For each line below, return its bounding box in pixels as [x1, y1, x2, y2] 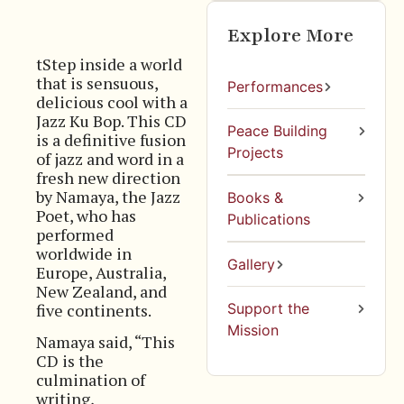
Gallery [227, 255, 276, 274]
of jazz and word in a [36, 147, 184, 170]
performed [36, 223, 114, 245]
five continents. [36, 298, 151, 321]
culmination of [36, 368, 145, 390]
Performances [227, 78, 324, 96]
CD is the [36, 349, 104, 372]
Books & [227, 188, 284, 207]
